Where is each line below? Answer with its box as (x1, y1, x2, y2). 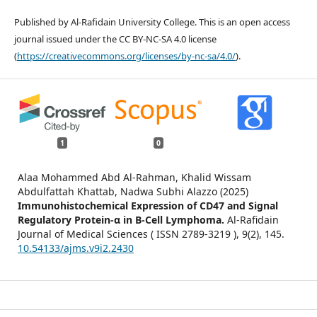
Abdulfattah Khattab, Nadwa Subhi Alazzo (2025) (17, 184, 248, 198)
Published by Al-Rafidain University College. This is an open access (13, 16, 290, 28)
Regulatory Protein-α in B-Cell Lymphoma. (17, 212, 227, 226)
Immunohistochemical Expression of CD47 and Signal (17, 198, 278, 212)
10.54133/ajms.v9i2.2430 (17, 241, 134, 255)
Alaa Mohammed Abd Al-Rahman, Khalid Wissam (17, 170, 251, 184)
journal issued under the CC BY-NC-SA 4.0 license (13, 33, 217, 45)
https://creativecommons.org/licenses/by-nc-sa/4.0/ (16, 50, 236, 62)
